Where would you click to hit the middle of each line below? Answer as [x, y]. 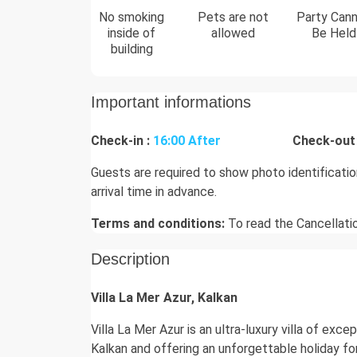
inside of [132, 33]
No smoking [132, 18]
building [131, 49]
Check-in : [120, 141]
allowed [233, 33]
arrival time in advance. [154, 192]
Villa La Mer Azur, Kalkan [164, 298]
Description [130, 259]
